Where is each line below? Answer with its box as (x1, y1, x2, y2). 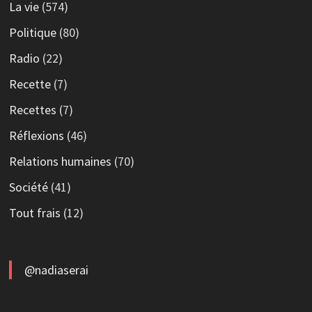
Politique (8, 24, 56, 40)
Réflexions (8, 127, 64, 143)
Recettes (8, 101, 56, 118)
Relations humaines (8, 153, 111, 169)
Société (8, 178, 48, 195)
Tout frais (8, 204, 61, 221)
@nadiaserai (24, 261, 88, 278)
